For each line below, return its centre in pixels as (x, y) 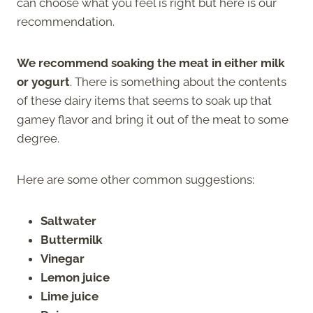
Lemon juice (75, 277)
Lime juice (70, 296)
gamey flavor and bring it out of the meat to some (153, 119)
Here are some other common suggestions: (137, 179)
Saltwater (68, 220)
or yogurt (43, 81)
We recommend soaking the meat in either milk (151, 63)
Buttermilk (71, 239)
